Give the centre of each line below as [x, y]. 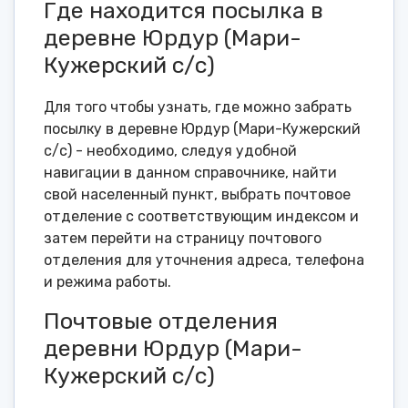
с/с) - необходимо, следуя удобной [170, 151]
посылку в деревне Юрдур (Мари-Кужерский [202, 129]
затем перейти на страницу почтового [183, 239]
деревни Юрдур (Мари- [173, 349]
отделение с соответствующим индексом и [201, 217]
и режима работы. [107, 282]
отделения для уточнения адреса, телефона [204, 260]
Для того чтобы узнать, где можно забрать [198, 107]
